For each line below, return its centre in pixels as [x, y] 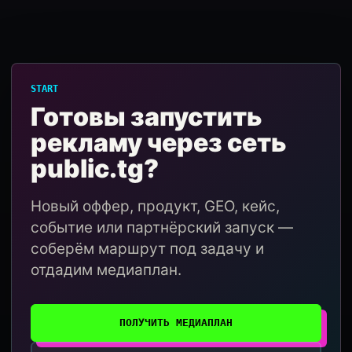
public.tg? [95, 169]
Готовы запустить [147, 117]
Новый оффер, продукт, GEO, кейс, [155, 206]
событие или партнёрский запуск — [162, 227]
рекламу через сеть [159, 143]
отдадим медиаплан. [106, 270]
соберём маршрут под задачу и [147, 249]
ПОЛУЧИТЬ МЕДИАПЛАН [176, 323]
